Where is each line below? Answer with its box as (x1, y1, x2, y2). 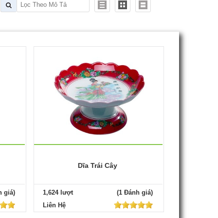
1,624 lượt (42, 188, 73, 196)
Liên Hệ (42, 201, 66, 209)
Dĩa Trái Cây (78, 161, 118, 169)
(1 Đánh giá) (116, 188, 153, 196)
